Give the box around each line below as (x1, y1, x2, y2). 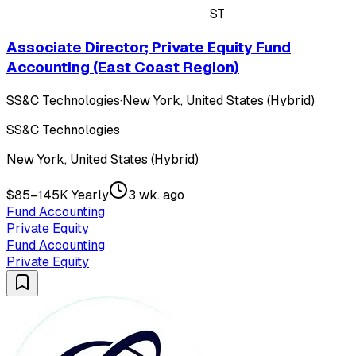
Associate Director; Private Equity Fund (6, 37, 291, 57)
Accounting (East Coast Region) (6, 56, 239, 77)
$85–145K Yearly (6, 186, 109, 203)
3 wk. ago (128, 186, 184, 203)
